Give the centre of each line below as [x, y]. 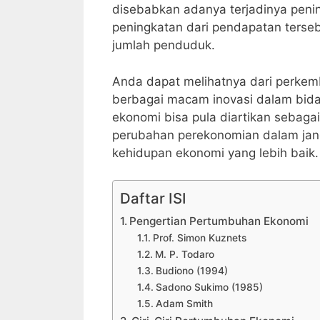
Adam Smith [184, 304]
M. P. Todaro [184, 255]
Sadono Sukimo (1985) [209, 287]
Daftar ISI [153, 199]
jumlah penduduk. [164, 45]
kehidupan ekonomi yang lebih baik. [215, 152]
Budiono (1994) [191, 271]
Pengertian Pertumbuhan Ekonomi [219, 221]
